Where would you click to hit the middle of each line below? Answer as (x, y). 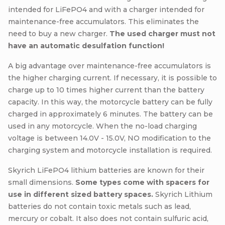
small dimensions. (42, 182)
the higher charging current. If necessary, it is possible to (113, 78)
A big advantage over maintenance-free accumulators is (109, 66)
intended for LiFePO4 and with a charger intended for (106, 9)
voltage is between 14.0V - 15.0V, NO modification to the (109, 138)
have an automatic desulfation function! (86, 45)
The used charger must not (162, 33)
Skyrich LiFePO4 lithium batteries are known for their (106, 170)
